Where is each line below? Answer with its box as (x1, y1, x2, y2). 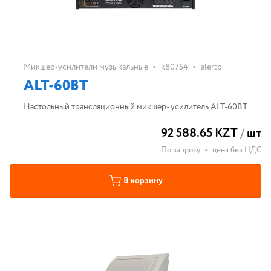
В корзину (123, 175, 163, 187)
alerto (201, 61, 222, 73)
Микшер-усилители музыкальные (24, 61, 148, 73)
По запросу (161, 145, 200, 156)
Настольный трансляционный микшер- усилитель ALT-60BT (24, 101, 247, 113)
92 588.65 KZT (161, 125, 238, 142)
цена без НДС (212, 145, 261, 156)
